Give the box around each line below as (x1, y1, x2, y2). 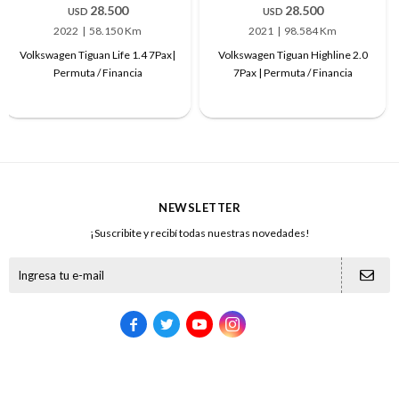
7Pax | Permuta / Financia (232, 65, 353, 79)
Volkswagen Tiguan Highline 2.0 (217, 47, 368, 61)
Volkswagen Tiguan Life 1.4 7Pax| (20, 47, 175, 61)
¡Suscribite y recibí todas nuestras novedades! (89, 225, 310, 240)
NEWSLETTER (159, 199, 240, 215)
